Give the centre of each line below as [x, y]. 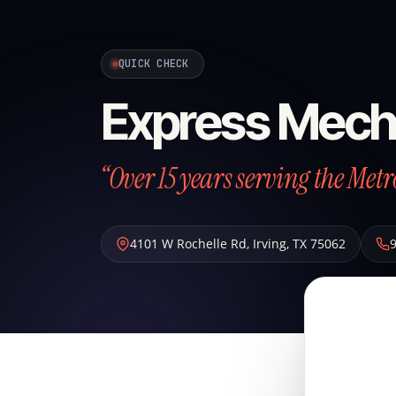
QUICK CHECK [154, 64]
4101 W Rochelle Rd [188, 244]
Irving [270, 244]
